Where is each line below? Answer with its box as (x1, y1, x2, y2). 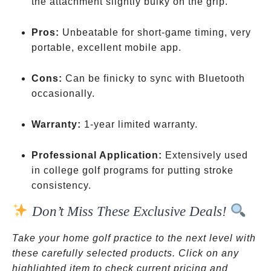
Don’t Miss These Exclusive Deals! (28, 203, 230, 219)
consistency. (31, 180, 91, 191)
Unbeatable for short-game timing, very (59, 27, 251, 38)
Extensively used (162, 150, 248, 160)
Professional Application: (31, 150, 162, 160)
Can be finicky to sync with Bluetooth (62, 73, 245, 83)
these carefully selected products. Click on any (12, 248, 239, 258)
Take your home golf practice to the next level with (12, 233, 256, 243)
